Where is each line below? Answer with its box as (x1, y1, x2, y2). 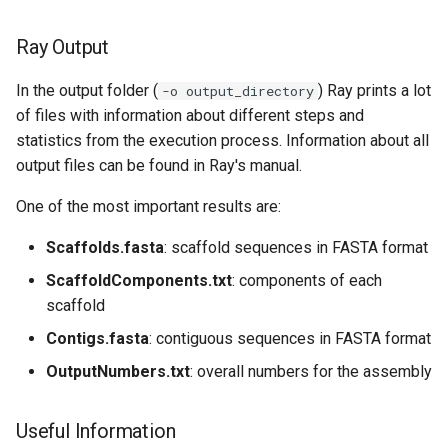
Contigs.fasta (46, 329, 149, 349)
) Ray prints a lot (318, 81, 431, 101)
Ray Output (16, 35, 109, 60)
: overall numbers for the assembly (190, 362, 432, 382)
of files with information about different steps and (16, 106, 364, 126)
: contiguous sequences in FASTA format (149, 329, 431, 349)
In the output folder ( (16, 81, 158, 101)
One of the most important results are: (16, 197, 281, 217)
